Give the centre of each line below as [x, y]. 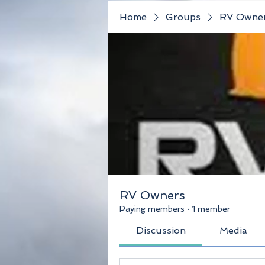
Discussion [161, 230]
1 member [211, 209]
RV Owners [152, 195]
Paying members [152, 209]
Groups [183, 17]
